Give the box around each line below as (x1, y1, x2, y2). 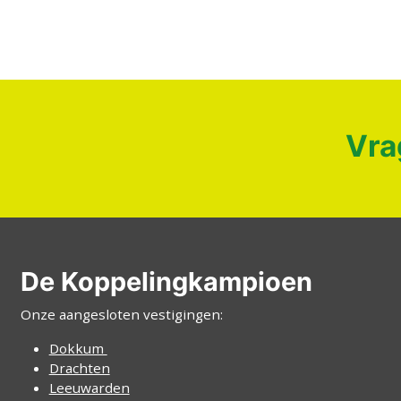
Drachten (48, 358, 110, 377)
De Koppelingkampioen (20, 265, 312, 297)
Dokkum (48, 338, 107, 357)
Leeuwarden (48, 378, 130, 397)
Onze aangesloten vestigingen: (20, 304, 223, 323)
